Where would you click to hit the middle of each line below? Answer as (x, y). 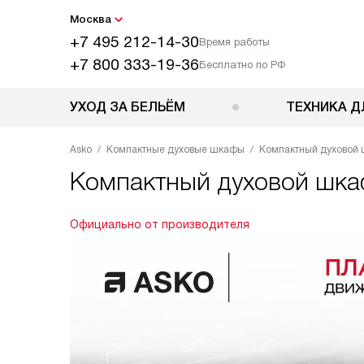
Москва (91, 19)
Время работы (234, 42)
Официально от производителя (160, 224)
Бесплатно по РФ (242, 65)
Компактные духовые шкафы (175, 149)
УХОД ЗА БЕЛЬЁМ (128, 107)
